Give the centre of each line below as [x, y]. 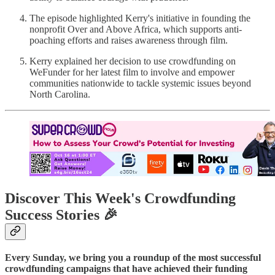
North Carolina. [60, 94]
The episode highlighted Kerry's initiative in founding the [140, 18]
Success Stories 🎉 [61, 215]
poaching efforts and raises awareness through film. [129, 40]
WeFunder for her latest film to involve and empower [132, 72]
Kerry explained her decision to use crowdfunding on [133, 61]
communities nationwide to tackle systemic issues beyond [140, 83]
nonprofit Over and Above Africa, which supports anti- [136, 29]
